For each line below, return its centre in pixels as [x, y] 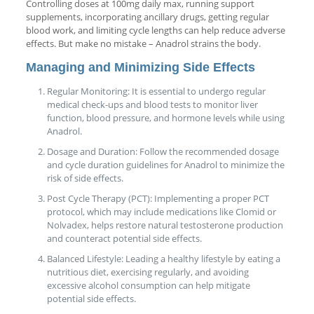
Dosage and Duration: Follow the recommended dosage [163, 151]
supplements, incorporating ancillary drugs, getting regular [147, 16]
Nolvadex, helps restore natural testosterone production [165, 225]
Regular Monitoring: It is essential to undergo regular [156, 91]
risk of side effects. [85, 178]
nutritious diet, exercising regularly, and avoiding [148, 272]
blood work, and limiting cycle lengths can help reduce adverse [155, 30]
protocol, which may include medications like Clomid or [161, 211]
